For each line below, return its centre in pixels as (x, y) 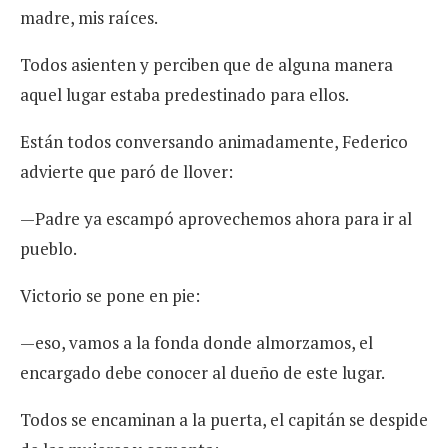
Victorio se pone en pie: (110, 296)
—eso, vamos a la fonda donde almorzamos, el (196, 343)
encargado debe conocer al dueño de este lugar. (202, 373)
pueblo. (48, 249)
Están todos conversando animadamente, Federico (214, 142)
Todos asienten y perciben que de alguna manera (206, 65)
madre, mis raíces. (89, 18)
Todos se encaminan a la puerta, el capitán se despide (224, 420)
